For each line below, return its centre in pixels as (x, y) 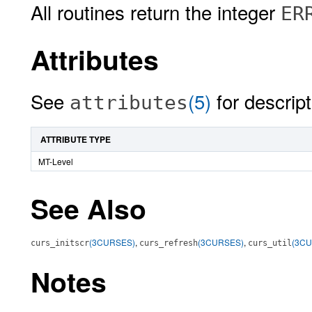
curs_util (270, 243)
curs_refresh (169, 243)
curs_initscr (60, 243)
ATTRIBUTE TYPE (76, 139)
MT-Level (56, 161)
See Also (88, 208)
